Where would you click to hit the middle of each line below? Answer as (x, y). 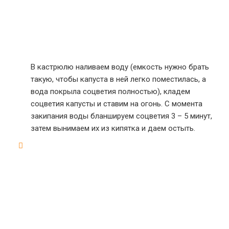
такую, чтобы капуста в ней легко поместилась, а (118, 79)
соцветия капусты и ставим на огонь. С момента (117, 104)
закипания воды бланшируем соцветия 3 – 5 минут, (121, 116)
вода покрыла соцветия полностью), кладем (110, 91)
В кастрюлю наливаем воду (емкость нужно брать (120, 67)
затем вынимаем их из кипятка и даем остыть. (113, 128)
